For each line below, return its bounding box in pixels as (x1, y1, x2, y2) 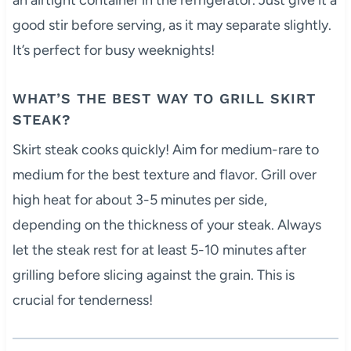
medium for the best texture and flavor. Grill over (12, 165, 317, 183)
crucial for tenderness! (12, 291, 153, 309)
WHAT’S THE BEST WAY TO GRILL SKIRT (12, 89, 316, 107)
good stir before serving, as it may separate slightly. (12, 16, 331, 34)
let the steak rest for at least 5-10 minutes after (12, 241, 306, 259)
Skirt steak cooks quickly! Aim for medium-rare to (12, 140, 319, 158)
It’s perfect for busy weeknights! (12, 41, 215, 59)
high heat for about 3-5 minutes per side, (12, 190, 267, 208)
